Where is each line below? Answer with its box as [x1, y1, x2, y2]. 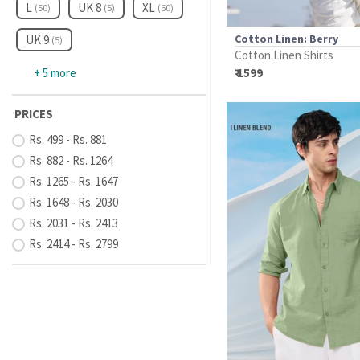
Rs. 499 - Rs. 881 [28, 132, 107, 147]
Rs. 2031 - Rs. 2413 [28, 215, 118, 231]
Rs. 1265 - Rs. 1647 [28, 174, 118, 189]
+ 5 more [34, 65, 76, 80]
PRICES [14, 106, 53, 121]
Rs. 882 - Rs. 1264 [28, 153, 112, 168]
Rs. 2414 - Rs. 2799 [28, 236, 118, 252]
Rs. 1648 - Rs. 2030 [28, 194, 118, 210]
